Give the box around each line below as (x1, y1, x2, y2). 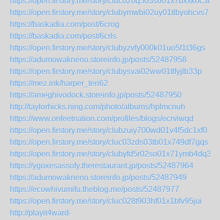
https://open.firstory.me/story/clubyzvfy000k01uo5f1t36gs (10, 44, 205, 52)
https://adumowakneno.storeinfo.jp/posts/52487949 (10, 173, 187, 182)
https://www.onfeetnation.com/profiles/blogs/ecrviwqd (10, 114, 193, 123)
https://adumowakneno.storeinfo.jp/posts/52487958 (10, 55, 187, 64)
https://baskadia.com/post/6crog (10, 20, 119, 28)
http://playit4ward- (10, 209, 71, 217)
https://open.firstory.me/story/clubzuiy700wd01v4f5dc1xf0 (10, 126, 207, 135)
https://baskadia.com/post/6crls (10, 32, 116, 40)
